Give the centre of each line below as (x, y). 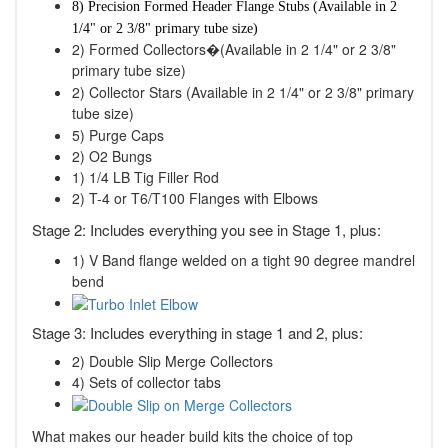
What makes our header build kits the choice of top (192, 436)
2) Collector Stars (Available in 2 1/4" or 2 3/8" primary (243, 92)
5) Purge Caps (118, 135)
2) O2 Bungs (112, 156)
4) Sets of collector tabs (146, 382)
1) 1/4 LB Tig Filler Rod (145, 177)
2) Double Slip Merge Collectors (172, 361)
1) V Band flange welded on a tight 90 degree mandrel (243, 260)
